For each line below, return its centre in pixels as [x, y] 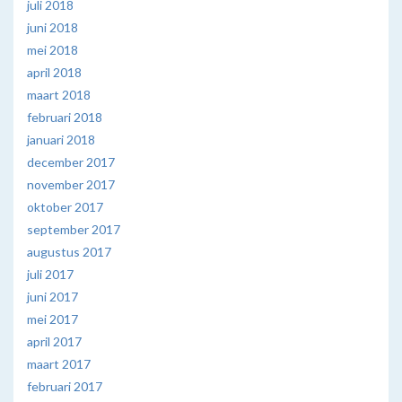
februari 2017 [65, 386]
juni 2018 [52, 27]
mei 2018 [52, 49]
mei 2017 [52, 319]
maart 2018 [59, 94]
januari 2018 [61, 139]
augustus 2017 [69, 251]
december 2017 [71, 162]
